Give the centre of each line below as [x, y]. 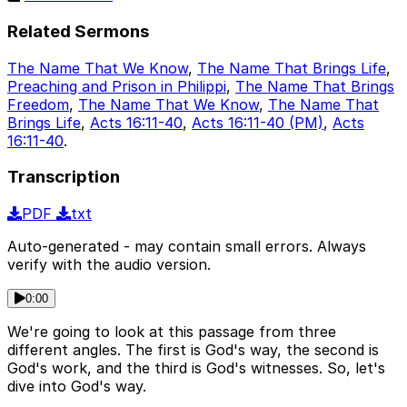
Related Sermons [78, 31]
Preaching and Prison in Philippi [117, 86]
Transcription [64, 177]
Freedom [38, 104]
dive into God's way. [77, 387]
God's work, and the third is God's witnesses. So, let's [196, 368]
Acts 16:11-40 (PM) [258, 122]
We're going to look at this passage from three [172, 332]
